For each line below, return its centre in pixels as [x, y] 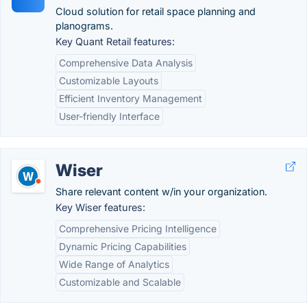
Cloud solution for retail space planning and [156, 11]
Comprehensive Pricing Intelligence [138, 229]
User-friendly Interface [109, 116]
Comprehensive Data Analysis [126, 63]
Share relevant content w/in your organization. [161, 192]
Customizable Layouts [109, 81]
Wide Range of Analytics [114, 264]
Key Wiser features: [100, 207]
